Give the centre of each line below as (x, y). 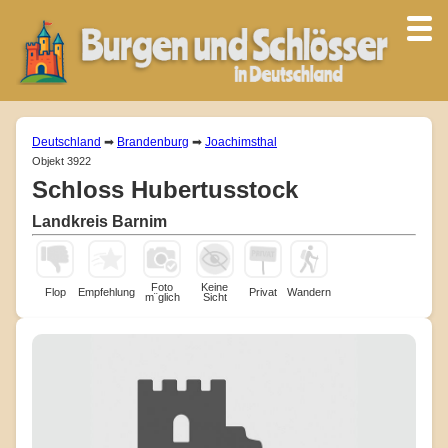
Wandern (309, 291)
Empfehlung (106, 291)
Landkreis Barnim (99, 221)
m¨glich (162, 296)
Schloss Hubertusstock (165, 189)
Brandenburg (153, 141)
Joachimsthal (241, 141)
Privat (263, 291)
